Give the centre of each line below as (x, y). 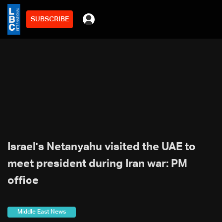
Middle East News (42, 212)
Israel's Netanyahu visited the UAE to (102, 147)
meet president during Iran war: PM (97, 164)
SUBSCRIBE (50, 19)
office (23, 181)
